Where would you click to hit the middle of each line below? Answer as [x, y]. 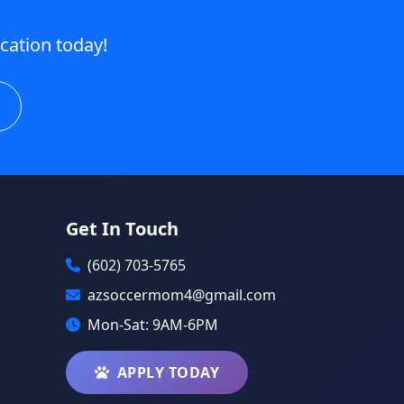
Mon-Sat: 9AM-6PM [153, 325]
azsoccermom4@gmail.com [182, 295]
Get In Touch [122, 229]
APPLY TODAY [168, 373]
